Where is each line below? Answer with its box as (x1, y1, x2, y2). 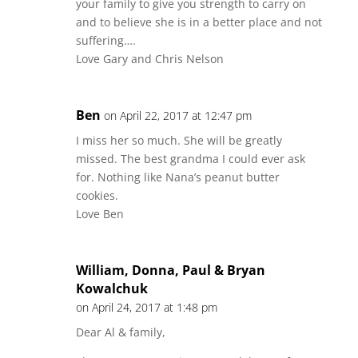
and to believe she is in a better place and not (75, 14, 322, 30)
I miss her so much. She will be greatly (75, 133, 282, 148)
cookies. (75, 188, 118, 203)
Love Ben (75, 206, 124, 221)
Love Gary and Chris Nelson (75, 51, 224, 66)
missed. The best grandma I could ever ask (75, 151, 305, 166)
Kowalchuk (75, 280, 148, 297)
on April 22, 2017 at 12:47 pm (103, 108, 252, 123)
